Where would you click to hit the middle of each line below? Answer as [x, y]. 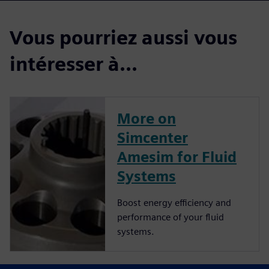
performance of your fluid [171, 217]
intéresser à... [74, 64]
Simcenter [153, 138]
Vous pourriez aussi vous [123, 38]
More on [147, 119]
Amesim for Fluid [177, 157]
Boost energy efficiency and [174, 203]
